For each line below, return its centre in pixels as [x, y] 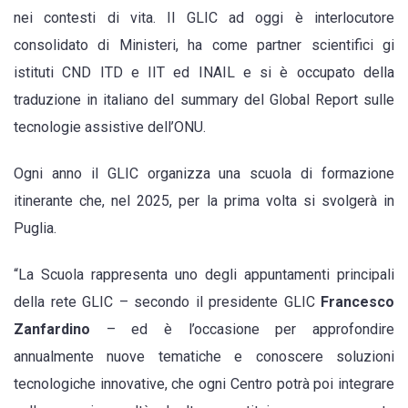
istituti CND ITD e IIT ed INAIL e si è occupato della [204, 72]
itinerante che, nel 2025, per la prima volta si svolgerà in [204, 200]
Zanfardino [52, 330]
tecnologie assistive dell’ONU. [110, 127]
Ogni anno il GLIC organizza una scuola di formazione [204, 173]
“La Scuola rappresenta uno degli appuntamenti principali [204, 275]
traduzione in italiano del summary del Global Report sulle [204, 99]
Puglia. [35, 228]
